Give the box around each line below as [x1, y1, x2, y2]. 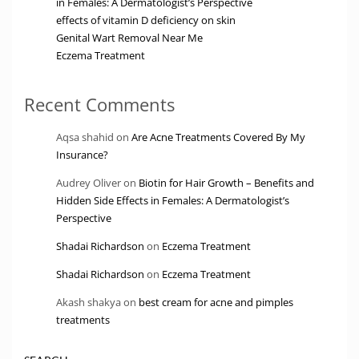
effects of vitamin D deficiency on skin [56, 13, 236, 28]
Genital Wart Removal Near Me [56, 30, 203, 46]
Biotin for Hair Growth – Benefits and [139, 175, 314, 191]
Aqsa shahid [56, 130, 114, 145]
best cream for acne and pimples [139, 295, 293, 310]
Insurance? [56, 147, 108, 163]
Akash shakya [56, 295, 121, 310]
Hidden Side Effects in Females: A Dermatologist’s [56, 193, 289, 208]
